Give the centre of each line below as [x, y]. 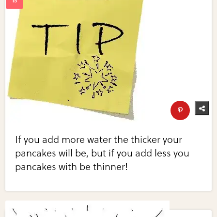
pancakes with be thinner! [72, 167]
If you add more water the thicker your [99, 139]
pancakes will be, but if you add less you [102, 153]
